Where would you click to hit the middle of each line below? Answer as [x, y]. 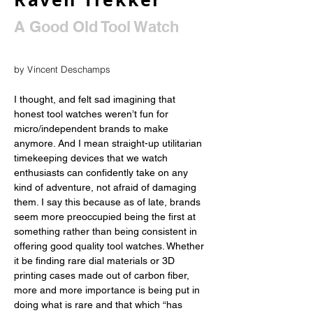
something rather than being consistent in [107, 231]
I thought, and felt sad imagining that [96, 99]
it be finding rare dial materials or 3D [96, 261]
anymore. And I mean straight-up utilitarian [109, 143]
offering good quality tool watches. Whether [110, 246]
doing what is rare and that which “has [100, 305]
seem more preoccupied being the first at [106, 217]
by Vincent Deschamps [63, 69]
